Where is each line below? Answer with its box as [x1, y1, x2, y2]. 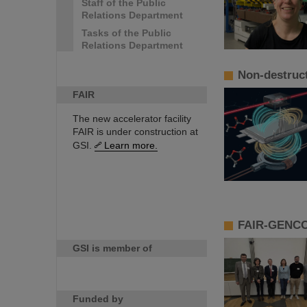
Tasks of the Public [82, 27, 171, 38]
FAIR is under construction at [73, 126, 198, 137]
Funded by [73, 293, 123, 304]
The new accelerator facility [73, 113, 191, 124]
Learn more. [104, 140, 158, 151]
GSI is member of [73, 243, 152, 254]
